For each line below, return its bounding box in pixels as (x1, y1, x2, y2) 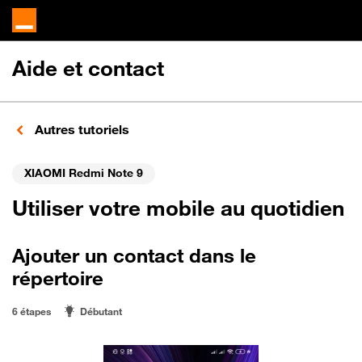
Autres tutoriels (32, 121, 129, 137)
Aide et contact (12, 56, 164, 81)
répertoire (12, 266, 103, 290)
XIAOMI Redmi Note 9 (24, 165, 143, 179)
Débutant (80, 305, 122, 318)
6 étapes (12, 305, 51, 318)
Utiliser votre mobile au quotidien (12, 195, 344, 221)
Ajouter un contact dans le (12, 243, 256, 267)
